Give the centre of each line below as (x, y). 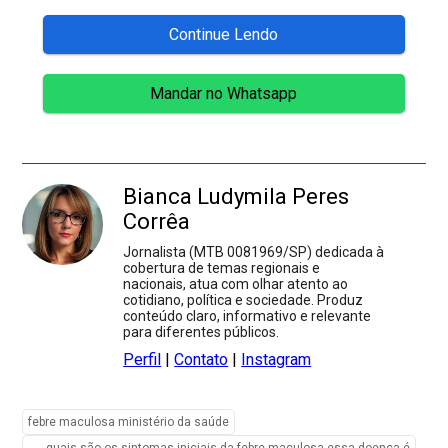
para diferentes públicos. (201, 332)
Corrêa (157, 222)
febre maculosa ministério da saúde (129, 422)
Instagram (276, 360)
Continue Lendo (224, 35)
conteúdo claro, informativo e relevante (247, 316)
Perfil (142, 360)
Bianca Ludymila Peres (236, 197)
